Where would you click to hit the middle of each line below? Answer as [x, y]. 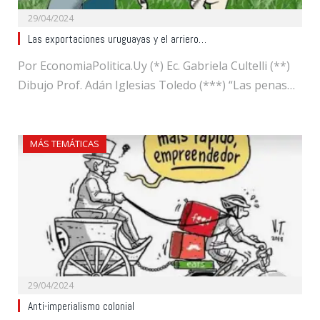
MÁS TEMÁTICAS [65, 143]
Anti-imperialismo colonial [81, 306]
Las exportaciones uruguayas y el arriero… [117, 39]
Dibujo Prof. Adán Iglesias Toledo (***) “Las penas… [156, 85]
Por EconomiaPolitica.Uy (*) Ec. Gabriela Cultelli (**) [154, 65]
